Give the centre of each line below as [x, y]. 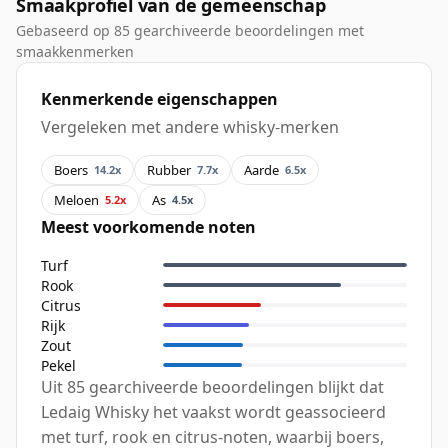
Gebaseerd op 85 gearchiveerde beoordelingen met [190, 31]
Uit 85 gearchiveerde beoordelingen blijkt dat [212, 387]
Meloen [76, 199]
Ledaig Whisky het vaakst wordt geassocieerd [213, 412]
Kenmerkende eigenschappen [159, 99]
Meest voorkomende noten [148, 227]
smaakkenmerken [75, 52]
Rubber [169, 169]
